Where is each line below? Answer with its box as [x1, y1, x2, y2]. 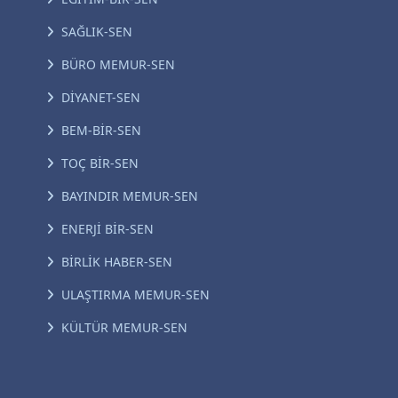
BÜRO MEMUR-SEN [61, 56, 175, 73]
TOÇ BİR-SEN [61, 155, 139, 171]
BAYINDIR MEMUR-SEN [61, 187, 198, 204]
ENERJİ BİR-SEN [61, 220, 154, 237]
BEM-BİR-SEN [61, 122, 141, 139]
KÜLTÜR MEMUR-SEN [61, 319, 187, 336]
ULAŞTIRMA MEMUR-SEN [61, 286, 210, 303]
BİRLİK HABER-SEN [61, 253, 172, 270]
